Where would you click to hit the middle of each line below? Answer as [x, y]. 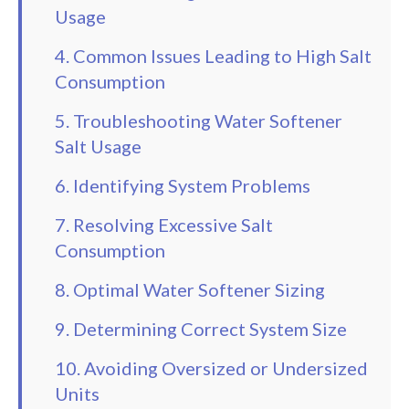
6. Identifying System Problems [183, 186]
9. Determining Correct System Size [201, 329]
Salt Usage [98, 147]
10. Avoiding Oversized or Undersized [211, 368]
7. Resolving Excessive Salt [164, 225]
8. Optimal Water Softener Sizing [190, 290]
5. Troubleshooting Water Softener [199, 121]
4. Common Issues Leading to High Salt [213, 56]
